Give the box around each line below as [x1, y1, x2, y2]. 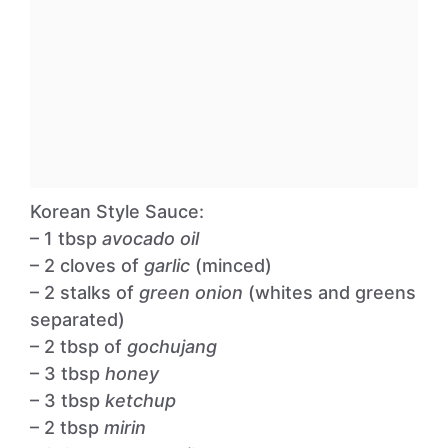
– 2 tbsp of [30, 336, 127, 357]
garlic [144, 255, 190, 276]
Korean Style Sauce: [30, 201, 204, 222]
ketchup [105, 390, 176, 411]
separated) [30, 309, 125, 330]
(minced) [190, 255, 272, 276]
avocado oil [102, 228, 199, 249]
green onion [139, 282, 243, 303]
